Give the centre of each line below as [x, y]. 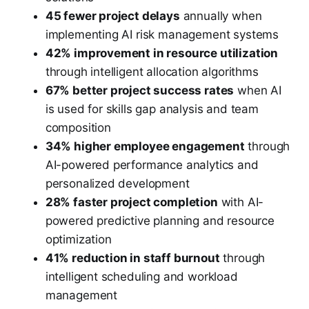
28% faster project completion [131, 202]
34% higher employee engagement [145, 147]
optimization [78, 240]
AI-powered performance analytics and [152, 165]
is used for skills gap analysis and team [152, 109]
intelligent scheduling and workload [141, 277]
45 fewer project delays [112, 16]
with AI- [241, 202]
